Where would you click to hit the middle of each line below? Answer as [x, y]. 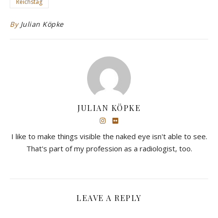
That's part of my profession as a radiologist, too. [109, 149]
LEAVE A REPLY [109, 198]
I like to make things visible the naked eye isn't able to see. [109, 136]
